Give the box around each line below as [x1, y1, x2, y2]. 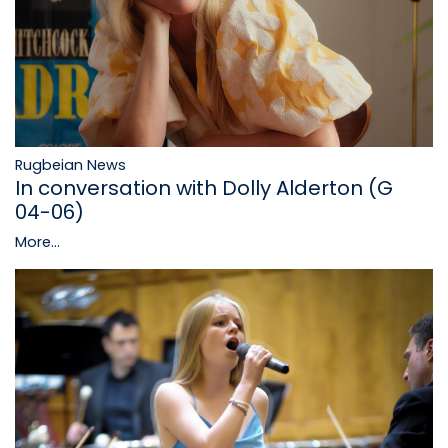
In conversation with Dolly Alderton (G [15, 174, 393, 203]
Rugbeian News [15, 155, 126, 176]
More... [15, 232, 60, 253]
